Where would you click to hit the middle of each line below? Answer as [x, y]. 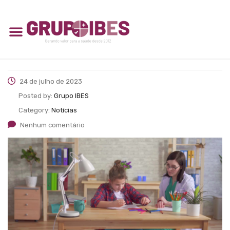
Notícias [64, 110]
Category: [35, 110]
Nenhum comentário [52, 125]
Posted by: [36, 95]
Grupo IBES [71, 95]
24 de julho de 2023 [50, 81]
